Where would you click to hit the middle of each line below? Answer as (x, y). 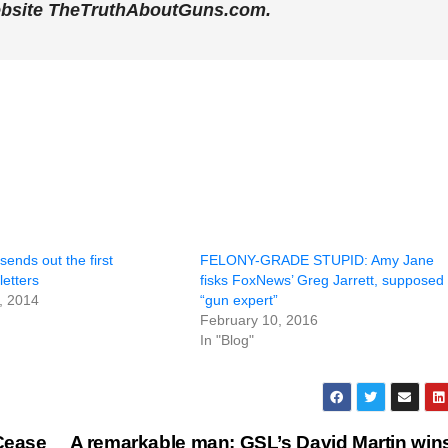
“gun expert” (239, 300)
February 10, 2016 (259, 320)
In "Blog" (227, 340)
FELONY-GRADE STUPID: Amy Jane (317, 260)
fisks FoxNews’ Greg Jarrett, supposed (322, 280)
